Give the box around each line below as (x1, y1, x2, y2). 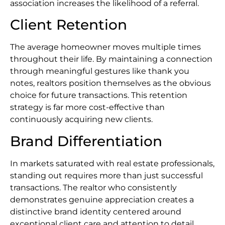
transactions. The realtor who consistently (10, 182, 177, 192)
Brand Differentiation (10, 132, 162, 150)
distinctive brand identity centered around (10, 206, 181, 216)
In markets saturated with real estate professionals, (10, 158, 214, 168)
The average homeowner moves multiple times (10, 42, 201, 52)
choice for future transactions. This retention (10, 90, 187, 100)
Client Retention (10, 16, 127, 34)
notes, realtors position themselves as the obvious (10, 78, 211, 88)
